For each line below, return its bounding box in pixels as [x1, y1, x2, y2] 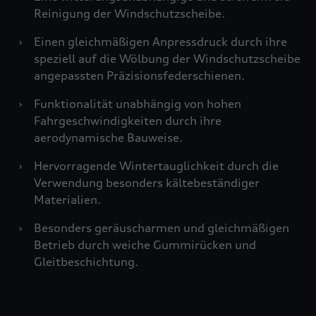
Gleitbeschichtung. [34, 255, 138, 269]
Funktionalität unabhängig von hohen [34, 97, 241, 111]
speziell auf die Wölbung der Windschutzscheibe [34, 51, 300, 66]
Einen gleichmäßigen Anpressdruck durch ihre [34, 35, 287, 49]
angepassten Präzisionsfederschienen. [34, 68, 245, 83]
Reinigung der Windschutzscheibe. [34, 6, 225, 20]
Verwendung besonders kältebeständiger [34, 176, 260, 190]
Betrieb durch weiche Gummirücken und [34, 238, 256, 252]
